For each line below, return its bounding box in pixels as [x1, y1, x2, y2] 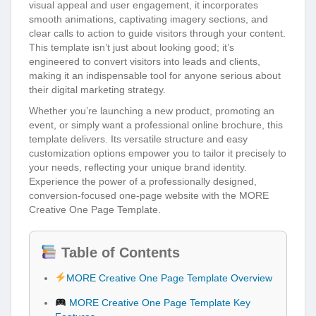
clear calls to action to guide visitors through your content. [29, 28, 286, 39]
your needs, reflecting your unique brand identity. [29, 162, 247, 174]
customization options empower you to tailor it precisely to [29, 147, 286, 159]
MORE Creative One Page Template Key [66, 297, 250, 309]
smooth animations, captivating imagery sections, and [29, 13, 268, 25]
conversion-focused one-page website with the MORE [29, 190, 269, 202]
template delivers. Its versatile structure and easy [29, 133, 248, 145]
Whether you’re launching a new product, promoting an [29, 105, 274, 117]
